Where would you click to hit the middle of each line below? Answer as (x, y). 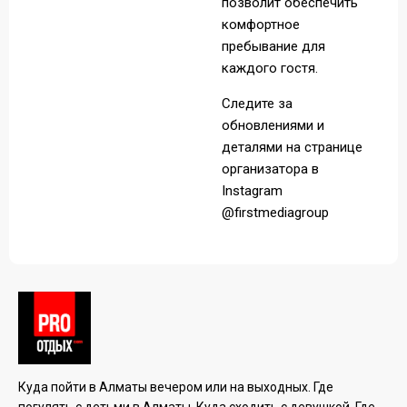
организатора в (270, 169)
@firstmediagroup (275, 213)
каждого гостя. (270, 68)
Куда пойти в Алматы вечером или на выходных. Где (176, 387)
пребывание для (273, 46)
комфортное (261, 25)
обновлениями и (273, 125)
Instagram (252, 191)
